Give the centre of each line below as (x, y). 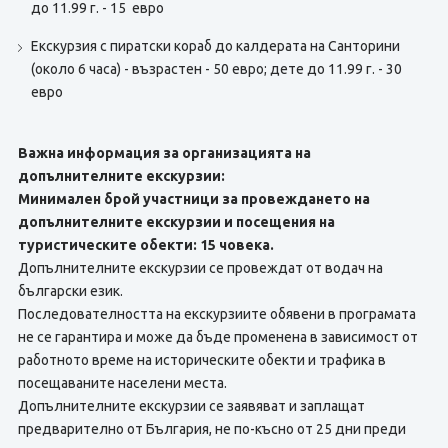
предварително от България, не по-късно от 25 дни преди (211, 429)
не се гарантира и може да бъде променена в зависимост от (217, 337)
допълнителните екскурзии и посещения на (176, 222)
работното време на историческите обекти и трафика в (201, 360)
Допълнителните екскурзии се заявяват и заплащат (191, 406)
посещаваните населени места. (122, 383)
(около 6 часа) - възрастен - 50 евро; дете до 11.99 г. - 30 (216, 69)
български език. (70, 291)
